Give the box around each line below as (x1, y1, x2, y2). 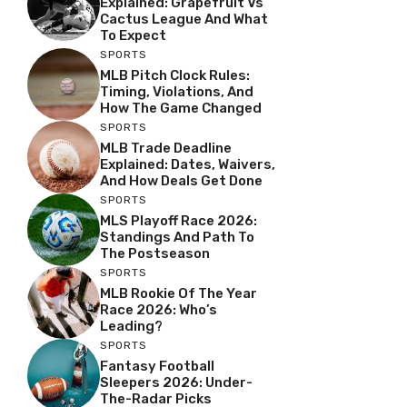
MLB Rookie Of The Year (100, 284, 257, 302)
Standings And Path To (100, 228, 254, 245)
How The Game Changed (100, 99, 262, 116)
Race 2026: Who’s (100, 301, 217, 318)
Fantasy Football (100, 357, 214, 374)
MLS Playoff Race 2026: (100, 212, 257, 229)
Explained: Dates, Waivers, (100, 155, 275, 173)
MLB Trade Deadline (100, 139, 232, 156)
